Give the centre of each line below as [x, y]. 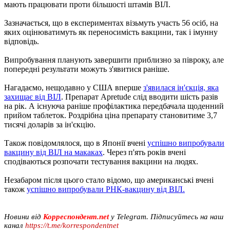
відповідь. [22, 41]
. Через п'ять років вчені [144, 152]
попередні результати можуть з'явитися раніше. [87, 69]
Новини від [24, 216]
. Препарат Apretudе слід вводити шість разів [140, 97]
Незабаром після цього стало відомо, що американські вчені [109, 180]
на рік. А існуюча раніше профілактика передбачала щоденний [114, 106]
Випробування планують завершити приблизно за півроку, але [114, 60]
